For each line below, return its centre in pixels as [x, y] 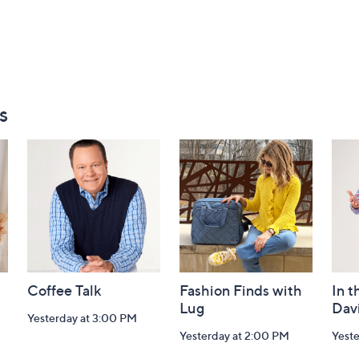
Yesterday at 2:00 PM [234, 335]
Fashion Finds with [241, 290]
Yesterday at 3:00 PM [82, 318]
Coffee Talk [65, 290]
